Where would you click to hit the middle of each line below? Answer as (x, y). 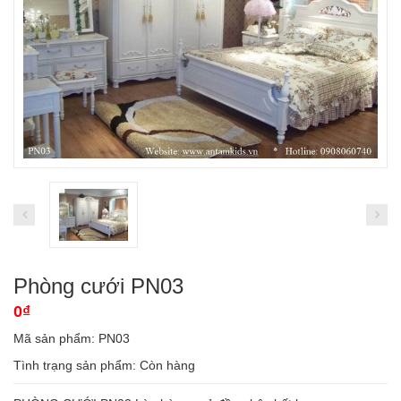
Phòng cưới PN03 (98, 286)
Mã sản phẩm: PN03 (72, 338)
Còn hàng (167, 365)
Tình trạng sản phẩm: (77, 365)
